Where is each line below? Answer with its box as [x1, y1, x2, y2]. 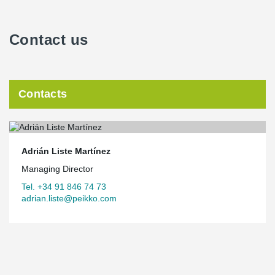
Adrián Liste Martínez [21, 145, 110, 156]
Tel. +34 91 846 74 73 [21, 181, 106, 192]
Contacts [18, 88, 68, 100]
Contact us [9, 31, 88, 48]
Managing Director [21, 163, 93, 174]
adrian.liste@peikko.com [21, 193, 117, 203]
